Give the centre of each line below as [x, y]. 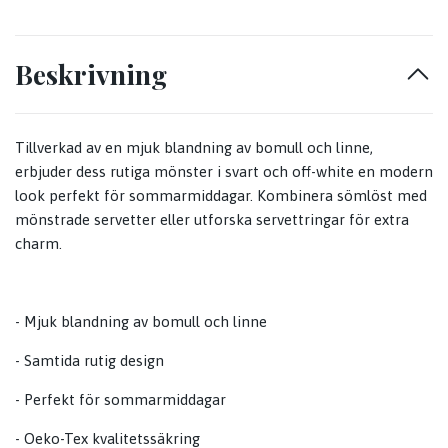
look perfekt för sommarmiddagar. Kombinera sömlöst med [221, 196]
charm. [38, 244]
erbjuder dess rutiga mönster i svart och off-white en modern [224, 172]
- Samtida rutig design [89, 361]
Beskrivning [91, 74]
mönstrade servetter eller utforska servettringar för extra [212, 220]
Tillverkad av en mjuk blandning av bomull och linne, [194, 148]
